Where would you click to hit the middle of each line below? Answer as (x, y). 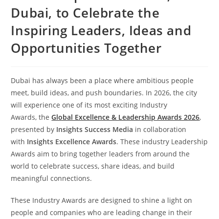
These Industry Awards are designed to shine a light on (102, 200)
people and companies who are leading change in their (102, 212)
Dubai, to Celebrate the (85, 12)
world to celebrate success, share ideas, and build (93, 166)
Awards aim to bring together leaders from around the (100, 153)
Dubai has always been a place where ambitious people (102, 80)
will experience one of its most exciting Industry (89, 105)
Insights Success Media (95, 129)
